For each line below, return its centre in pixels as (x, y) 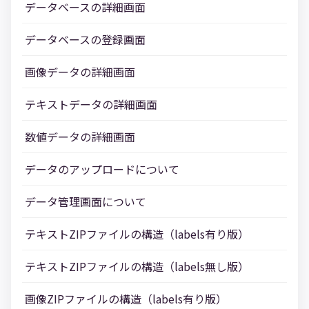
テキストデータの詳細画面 (91, 104)
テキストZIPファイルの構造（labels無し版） (137, 266)
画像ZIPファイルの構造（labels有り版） (126, 298)
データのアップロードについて (102, 169)
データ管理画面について (86, 201)
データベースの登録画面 (85, 39)
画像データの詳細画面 (80, 71)
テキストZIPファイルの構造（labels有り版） (137, 233)
